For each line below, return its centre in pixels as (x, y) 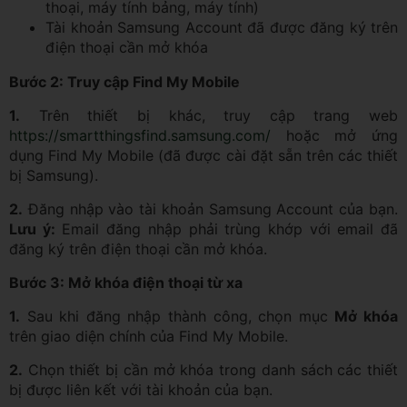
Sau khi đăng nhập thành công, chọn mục (178, 316)
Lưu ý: (32, 228)
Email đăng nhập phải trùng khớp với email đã (227, 228)
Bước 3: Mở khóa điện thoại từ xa (126, 282)
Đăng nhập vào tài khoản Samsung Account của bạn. (210, 208)
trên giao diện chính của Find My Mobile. (149, 336)
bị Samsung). (54, 175)
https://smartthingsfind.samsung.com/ (140, 135)
